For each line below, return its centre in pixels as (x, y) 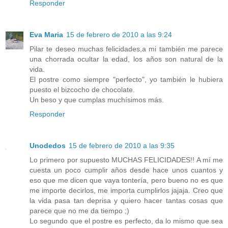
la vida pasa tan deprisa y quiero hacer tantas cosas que (126, 200)
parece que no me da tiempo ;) (79, 210)
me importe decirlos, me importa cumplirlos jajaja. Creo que (126, 190)
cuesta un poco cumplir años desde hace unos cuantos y (126, 170)
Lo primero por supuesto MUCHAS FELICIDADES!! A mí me (126, 160)
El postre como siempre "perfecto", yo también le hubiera (126, 79)
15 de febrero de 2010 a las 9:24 (119, 34)
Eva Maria (46, 34)
